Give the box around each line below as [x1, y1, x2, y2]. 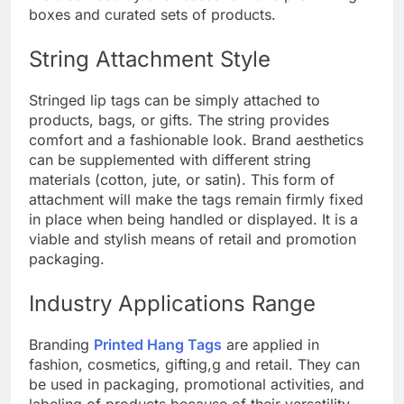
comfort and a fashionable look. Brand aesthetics [29, 130, 363, 149]
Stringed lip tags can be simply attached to [29, 90, 320, 109]
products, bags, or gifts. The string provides [29, 110, 329, 129]
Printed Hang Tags [94, 335, 222, 353]
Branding [29, 335, 94, 353]
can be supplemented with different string [29, 150, 311, 169]
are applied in [222, 335, 319, 353]
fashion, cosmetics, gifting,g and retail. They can [29, 354, 360, 373]
